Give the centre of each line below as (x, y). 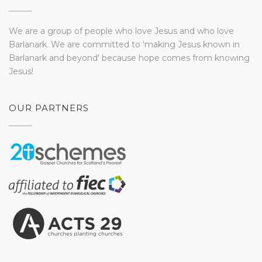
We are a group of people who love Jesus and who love (121, 31)
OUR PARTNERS (49, 108)
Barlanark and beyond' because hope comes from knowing (129, 58)
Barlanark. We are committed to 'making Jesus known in (124, 44)
